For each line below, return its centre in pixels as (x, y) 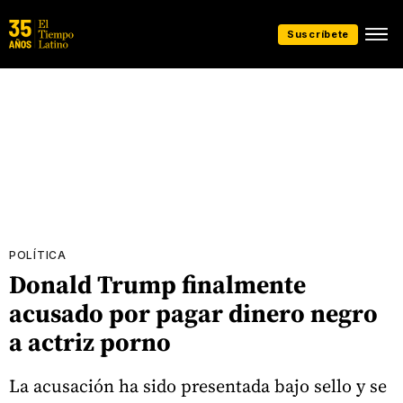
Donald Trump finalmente (157, 284)
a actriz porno (90, 342)
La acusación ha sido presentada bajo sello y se (198, 385)
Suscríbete (318, 34)
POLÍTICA (38, 255)
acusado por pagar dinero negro (193, 313)
